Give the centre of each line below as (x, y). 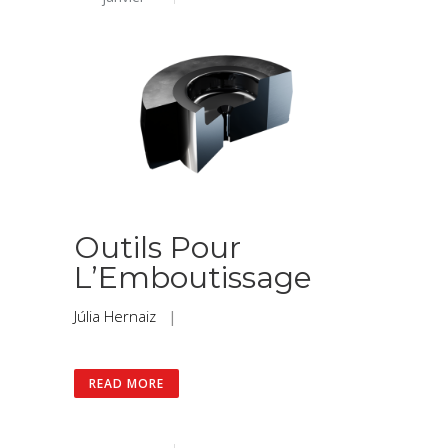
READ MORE (126, 384)
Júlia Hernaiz (115, 316)
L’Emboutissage (193, 278)
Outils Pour (157, 248)
